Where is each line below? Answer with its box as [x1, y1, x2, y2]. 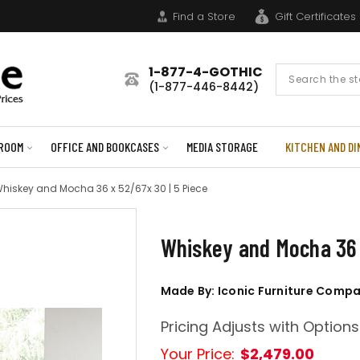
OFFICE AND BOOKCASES [50, 139, 159, 154]
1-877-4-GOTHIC [149, 62, 263, 81]
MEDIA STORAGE [186, 139, 258, 154]
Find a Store [173, 8, 235, 24]
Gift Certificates [275, 8, 356, 24]
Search [276, 63, 317, 80]
